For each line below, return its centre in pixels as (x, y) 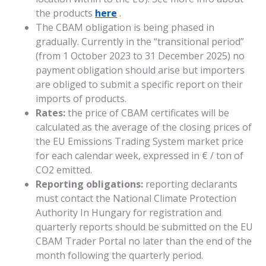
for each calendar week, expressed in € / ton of (140, 155)
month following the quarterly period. (119, 255)
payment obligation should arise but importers (140, 70)
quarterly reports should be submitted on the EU (144, 227)
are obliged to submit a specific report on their (139, 84)
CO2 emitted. (64, 170)
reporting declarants (191, 184)
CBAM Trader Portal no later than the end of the (144, 241)
